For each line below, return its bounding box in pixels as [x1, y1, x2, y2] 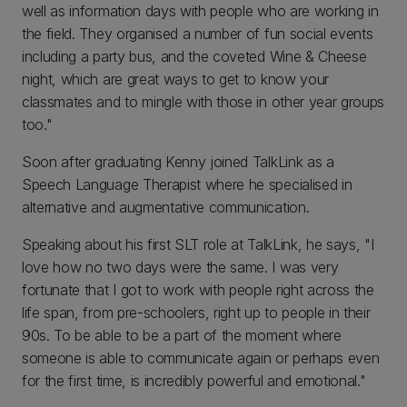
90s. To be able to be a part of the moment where [22, 326, 342, 344]
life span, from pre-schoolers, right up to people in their [22, 303, 371, 322]
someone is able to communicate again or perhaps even [22, 349, 380, 367]
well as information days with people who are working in [22, 2, 379, 20]
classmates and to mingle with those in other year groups [22, 93, 385, 111]
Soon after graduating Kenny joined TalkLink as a [22, 153, 334, 171]
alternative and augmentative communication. [22, 198, 310, 216]
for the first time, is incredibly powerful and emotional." [22, 372, 366, 390]
